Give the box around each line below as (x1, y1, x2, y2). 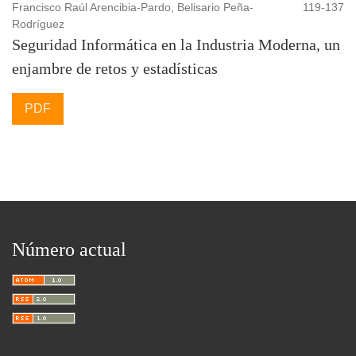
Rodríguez (12, 17, 64, 30)
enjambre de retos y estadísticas (12, 59, 218, 77)
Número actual (12, 238, 126, 260)
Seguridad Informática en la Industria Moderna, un (12, 35, 340, 53)
